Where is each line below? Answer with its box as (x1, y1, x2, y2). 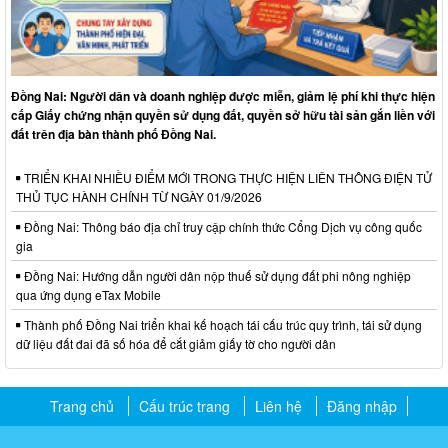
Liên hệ (255, 396, 302, 417)
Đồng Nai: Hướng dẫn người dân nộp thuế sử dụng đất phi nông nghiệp (21, 267, 411, 285)
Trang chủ (50, 396, 114, 417)
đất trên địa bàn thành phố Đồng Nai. (11, 125, 216, 144)
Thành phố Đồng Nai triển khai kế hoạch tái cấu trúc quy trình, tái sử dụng (21, 316, 422, 334)
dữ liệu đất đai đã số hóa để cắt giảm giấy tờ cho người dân (16, 335, 336, 353)
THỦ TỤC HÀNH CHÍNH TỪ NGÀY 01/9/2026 (16, 188, 262, 206)
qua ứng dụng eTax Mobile (16, 286, 161, 304)
